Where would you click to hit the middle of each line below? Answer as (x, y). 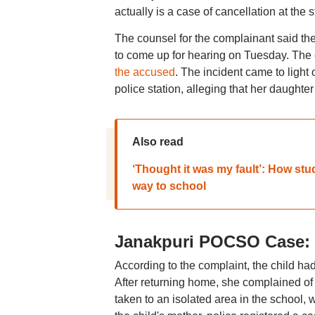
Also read (157, 142)
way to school (169, 186)
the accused (144, 72)
